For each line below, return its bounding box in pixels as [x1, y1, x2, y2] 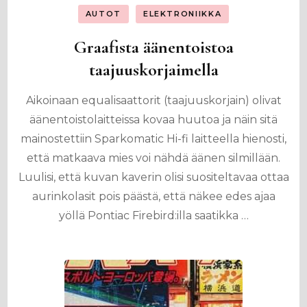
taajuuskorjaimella [88, 59, 219, 80]
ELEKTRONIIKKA [143, 8, 222, 19]
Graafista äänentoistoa [73, 36, 234, 58]
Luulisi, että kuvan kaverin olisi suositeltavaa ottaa [18, 171, 289, 184]
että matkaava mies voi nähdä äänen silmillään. [27, 151, 280, 164]
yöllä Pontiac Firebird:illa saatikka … [58, 209, 249, 222]
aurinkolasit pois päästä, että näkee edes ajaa [32, 190, 275, 203]
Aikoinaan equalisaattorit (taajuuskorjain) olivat [25, 94, 282, 107]
